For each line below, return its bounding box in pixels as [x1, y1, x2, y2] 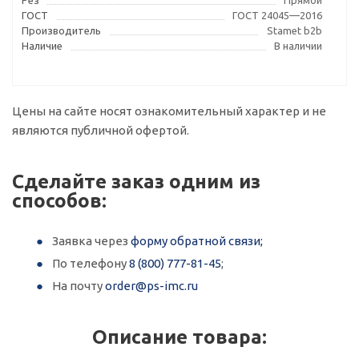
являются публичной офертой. [12, 123, 189, 137]
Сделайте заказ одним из [12, 171, 260, 192]
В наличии [274, 40, 322, 51]
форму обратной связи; [131, 234, 263, 248]
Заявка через [52, 234, 131, 248]
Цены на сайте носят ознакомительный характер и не [12, 104, 326, 118]
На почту [52, 279, 105, 292]
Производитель [22, 25, 101, 36]
